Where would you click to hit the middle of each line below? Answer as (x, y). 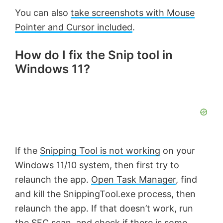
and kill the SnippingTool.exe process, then (105, 194)
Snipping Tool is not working (100, 151)
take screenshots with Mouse (133, 13)
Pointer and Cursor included (74, 27)
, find (186, 180)
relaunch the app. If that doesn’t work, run (104, 209)
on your (178, 151)
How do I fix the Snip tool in (94, 55)
